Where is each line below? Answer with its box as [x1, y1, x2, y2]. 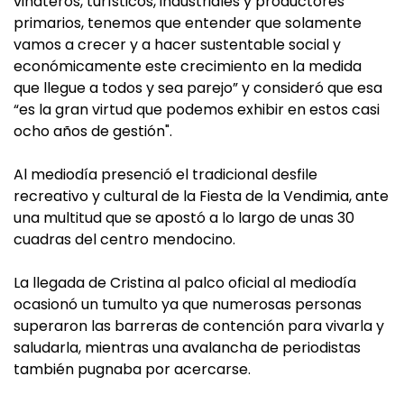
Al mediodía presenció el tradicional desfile [14, 164, 317, 186]
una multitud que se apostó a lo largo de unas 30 [14, 207, 354, 229]
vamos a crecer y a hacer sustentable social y [14, 34, 341, 56]
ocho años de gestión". [14, 121, 172, 142]
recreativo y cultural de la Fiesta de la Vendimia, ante [14, 186, 389, 207]
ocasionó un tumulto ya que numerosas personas [14, 294, 362, 316]
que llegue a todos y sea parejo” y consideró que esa [14, 78, 382, 99]
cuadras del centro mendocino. [14, 229, 235, 251]
